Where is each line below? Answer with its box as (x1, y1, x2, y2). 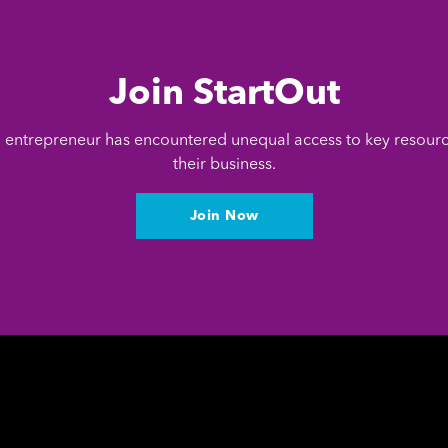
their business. (172, 157, 276, 174)
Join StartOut (108, 77, 340, 114)
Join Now (189, 209, 259, 224)
